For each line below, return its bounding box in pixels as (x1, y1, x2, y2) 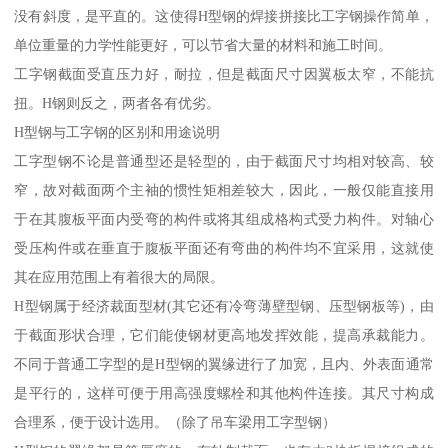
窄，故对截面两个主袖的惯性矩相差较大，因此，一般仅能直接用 (14, 182, 434, 199)
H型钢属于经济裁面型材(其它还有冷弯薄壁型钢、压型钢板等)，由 (14, 298, 434, 315)
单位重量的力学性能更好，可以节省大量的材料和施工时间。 (14, 37, 393, 54)
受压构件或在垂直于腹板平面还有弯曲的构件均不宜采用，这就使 (14, 240, 434, 257)
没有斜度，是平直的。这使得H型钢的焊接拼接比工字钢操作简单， (14, 8, 434, 25)
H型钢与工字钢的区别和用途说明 (14, 124, 221, 141)
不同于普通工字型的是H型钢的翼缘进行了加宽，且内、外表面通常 (14, 356, 434, 373)
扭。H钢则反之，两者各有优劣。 (14, 95, 221, 112)
